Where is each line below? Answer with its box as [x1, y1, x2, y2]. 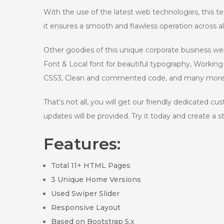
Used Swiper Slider [51, 188, 119, 198]
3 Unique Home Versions [51, 174, 141, 184]
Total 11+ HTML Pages [51, 160, 130, 170]
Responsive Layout [51, 202, 120, 212]
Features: [43, 133, 120, 153]
